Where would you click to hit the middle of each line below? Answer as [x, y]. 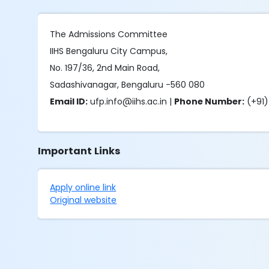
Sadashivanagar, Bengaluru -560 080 [128, 85]
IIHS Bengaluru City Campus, [109, 51]
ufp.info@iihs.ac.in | [131, 101]
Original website [83, 200]
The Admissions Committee [109, 34]
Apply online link [83, 187]
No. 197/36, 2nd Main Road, [106, 68]
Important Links [79, 151]
